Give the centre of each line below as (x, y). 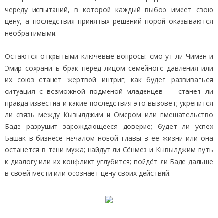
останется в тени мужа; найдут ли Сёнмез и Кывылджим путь (109, 149)
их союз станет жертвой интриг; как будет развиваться (109, 79)
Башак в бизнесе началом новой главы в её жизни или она (109, 138)
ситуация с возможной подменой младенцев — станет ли (109, 91)
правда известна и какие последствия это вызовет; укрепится (109, 103)
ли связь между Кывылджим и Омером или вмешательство (109, 114)
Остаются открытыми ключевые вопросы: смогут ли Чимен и (109, 56)
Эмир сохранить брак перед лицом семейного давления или (109, 68)
